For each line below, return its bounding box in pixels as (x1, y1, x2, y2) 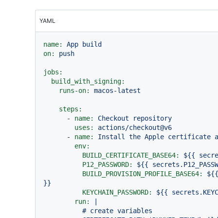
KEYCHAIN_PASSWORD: (82, 188, 152, 196)
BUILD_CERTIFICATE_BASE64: (82, 151, 180, 159)
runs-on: (59, 86, 90, 94)
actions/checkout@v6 (98, 123, 172, 131)
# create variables (43, 206, 82, 215)
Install (98, 132, 125, 141)
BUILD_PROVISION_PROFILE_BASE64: (82, 169, 203, 178)
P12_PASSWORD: (82, 160, 133, 168)
